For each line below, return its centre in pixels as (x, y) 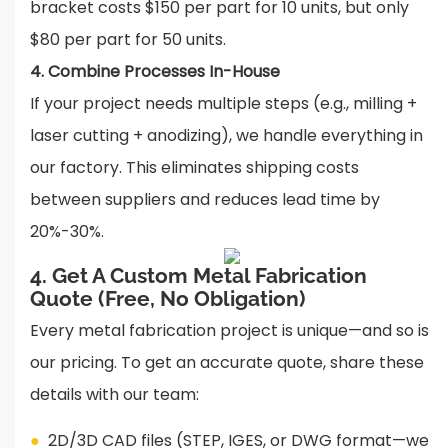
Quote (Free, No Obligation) (167, 299)
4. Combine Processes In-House (155, 72)
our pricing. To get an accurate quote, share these (227, 363)
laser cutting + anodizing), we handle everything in (226, 136)
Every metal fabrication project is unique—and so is (229, 331)
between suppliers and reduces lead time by (205, 200)
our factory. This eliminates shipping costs (194, 168)
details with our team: (114, 395)
